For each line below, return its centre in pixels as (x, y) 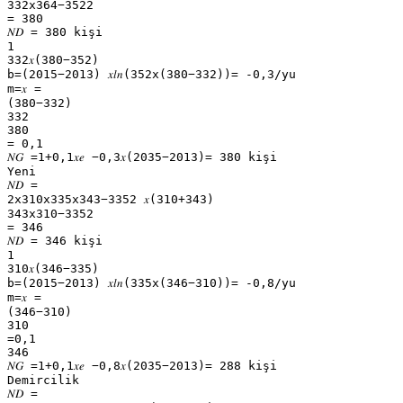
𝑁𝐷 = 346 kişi (55, 240)
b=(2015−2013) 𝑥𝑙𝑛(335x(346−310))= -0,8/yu (152, 282)
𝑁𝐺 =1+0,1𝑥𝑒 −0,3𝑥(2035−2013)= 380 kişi (142, 157)
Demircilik (43, 380)
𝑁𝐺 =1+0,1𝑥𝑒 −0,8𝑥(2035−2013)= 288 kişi (142, 365)
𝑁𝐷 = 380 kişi (55, 31)
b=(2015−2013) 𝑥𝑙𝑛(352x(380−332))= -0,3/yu (152, 74)
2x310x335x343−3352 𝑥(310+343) (111, 199)
